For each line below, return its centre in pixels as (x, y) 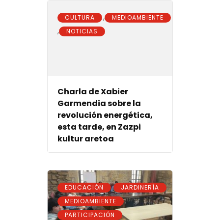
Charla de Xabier (93, 92)
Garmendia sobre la (99, 104)
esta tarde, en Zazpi (99, 127)
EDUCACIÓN (84, 188)
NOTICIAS (82, 31)
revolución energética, (105, 115)
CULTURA (80, 17)
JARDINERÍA (140, 188)
